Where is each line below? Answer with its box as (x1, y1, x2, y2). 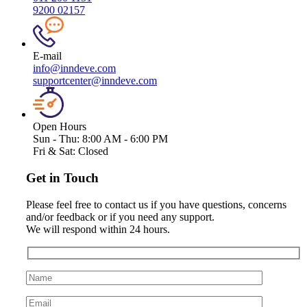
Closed (78, 145, 108, 158)
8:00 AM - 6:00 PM (82, 133, 168, 145)
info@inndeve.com (33, 62, 116, 75)
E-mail (33, 50, 62, 62)
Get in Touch (26, 171, 99, 186)
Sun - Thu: (33, 133, 79, 145)
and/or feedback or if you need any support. (26, 210, 214, 223)
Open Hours (33, 121, 86, 133)
